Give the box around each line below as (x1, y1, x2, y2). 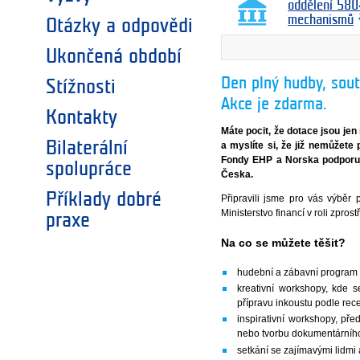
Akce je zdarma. (221, 96, 327, 113)
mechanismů (288, 13, 354, 27)
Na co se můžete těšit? (221, 235, 346, 249)
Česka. (221, 169, 254, 181)
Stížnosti (46, 77, 116, 97)
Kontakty (46, 108, 117, 128)
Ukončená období (46, 47, 182, 67)
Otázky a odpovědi (46, 16, 193, 36)
